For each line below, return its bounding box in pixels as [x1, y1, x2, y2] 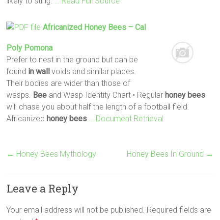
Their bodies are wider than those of [6, 78, 131, 88]
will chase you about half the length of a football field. [6, 102, 190, 111]
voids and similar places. [50, 66, 137, 76]
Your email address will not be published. [6, 205, 145, 215]
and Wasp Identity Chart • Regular [47, 90, 165, 100]
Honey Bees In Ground [126, 149, 206, 159]
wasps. [6, 90, 33, 100]
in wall [28, 66, 50, 76]
